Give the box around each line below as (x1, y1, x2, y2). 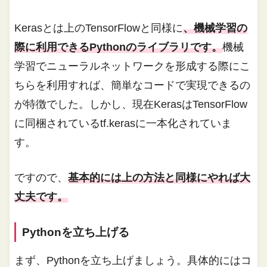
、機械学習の (183, 21, 248, 34)
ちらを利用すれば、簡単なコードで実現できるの (14, 79, 251, 91)
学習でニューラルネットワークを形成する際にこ (14, 60, 251, 72)
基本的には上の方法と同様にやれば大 (68, 171, 251, 184)
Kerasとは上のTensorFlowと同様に (14, 21, 184, 34)
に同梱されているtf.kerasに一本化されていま (14, 117, 232, 129)
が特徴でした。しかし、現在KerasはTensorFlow (14, 98, 248, 110)
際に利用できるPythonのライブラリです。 (14, 41, 223, 53)
